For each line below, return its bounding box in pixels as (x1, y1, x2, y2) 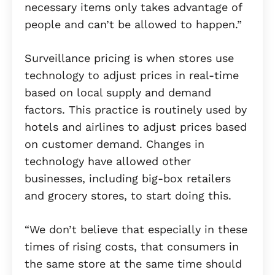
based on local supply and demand (25, 86, 211, 99)
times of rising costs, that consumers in (25, 240, 239, 254)
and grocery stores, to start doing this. (25, 189, 231, 203)
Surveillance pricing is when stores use (25, 52, 234, 65)
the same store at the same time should (25, 257, 242, 271)
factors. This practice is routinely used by (25, 103, 247, 117)
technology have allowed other (25, 155, 191, 168)
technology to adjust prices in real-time (25, 69, 239, 82)
